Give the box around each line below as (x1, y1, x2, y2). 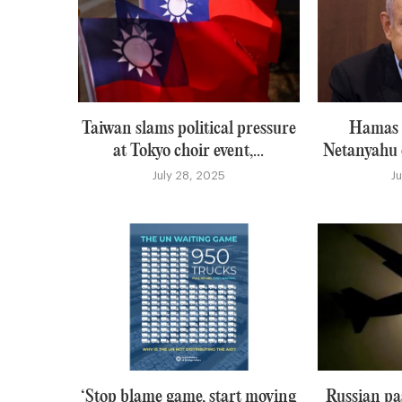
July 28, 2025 (152, 169, 225, 181)
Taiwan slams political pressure (81, 119, 296, 137)
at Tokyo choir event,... (113, 142, 265, 160)
